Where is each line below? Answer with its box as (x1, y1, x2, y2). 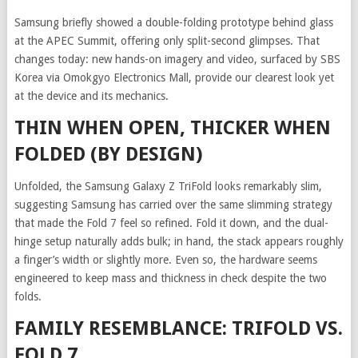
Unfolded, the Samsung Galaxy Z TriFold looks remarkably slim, (14, 179, 322, 193)
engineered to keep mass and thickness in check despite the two (14, 271, 327, 284)
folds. (14, 289, 42, 303)
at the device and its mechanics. (14, 89, 169, 102)
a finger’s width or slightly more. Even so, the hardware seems (14, 253, 317, 266)
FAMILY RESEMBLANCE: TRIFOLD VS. (14, 316, 343, 340)
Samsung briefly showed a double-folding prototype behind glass (14, 15, 333, 29)
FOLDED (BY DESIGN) (14, 142, 203, 165)
